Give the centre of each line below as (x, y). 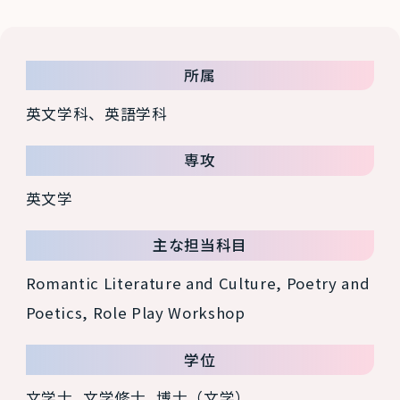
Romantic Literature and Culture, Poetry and (198, 283)
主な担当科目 (200, 245)
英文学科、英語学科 (96, 113)
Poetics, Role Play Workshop (135, 313)
